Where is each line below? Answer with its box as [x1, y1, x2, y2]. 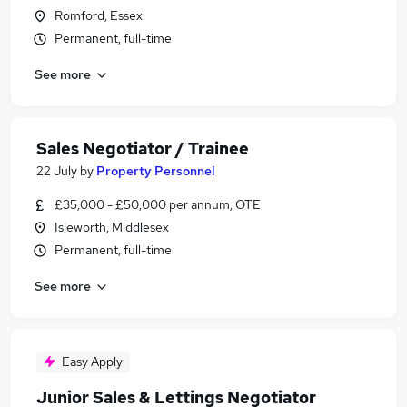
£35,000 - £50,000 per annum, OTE [55, 196, 261, 213]
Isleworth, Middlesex [55, 219, 169, 235]
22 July [36, 163, 77, 179]
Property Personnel [96, 163, 215, 179]
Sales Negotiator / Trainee [36, 138, 249, 159]
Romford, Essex [55, 7, 143, 24]
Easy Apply [62, 353, 123, 370]
